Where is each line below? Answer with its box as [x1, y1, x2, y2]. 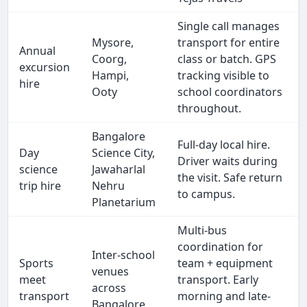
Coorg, [92, 51, 127, 67]
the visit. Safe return [177, 170, 283, 186]
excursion [19, 60, 71, 75]
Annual [19, 43, 56, 59]
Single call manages [177, 19, 280, 34]
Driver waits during [177, 153, 278, 169]
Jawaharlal [92, 162, 146, 177]
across [92, 280, 127, 296]
